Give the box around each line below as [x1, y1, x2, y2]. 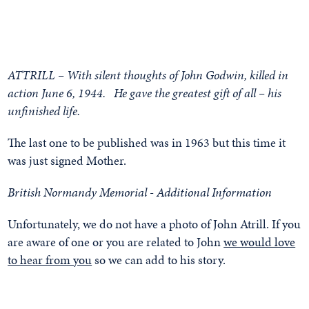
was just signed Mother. [8, 152, 127, 169]
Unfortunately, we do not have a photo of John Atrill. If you [8, 215, 301, 232]
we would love [223, 233, 296, 250]
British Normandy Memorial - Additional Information [8, 183, 272, 201]
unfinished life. [8, 102, 81, 119]
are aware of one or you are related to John [8, 233, 224, 250]
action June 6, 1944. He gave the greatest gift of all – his [8, 84, 282, 101]
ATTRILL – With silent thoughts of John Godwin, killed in [8, 66, 289, 83]
